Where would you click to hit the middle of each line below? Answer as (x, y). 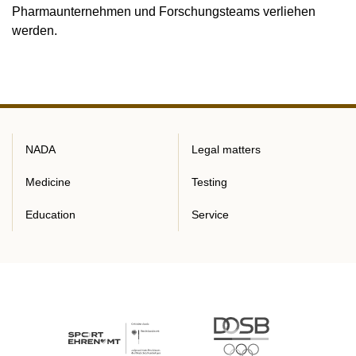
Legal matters (226, 149)
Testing (209, 182)
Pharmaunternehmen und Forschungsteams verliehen (164, 12)
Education (50, 215)
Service (210, 215)
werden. (35, 31)
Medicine (48, 182)
